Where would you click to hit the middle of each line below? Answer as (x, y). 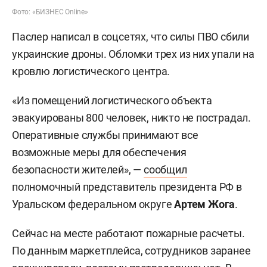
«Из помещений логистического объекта (112, 100)
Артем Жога (205, 204)
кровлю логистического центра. (91, 71)
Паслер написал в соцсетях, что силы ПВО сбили (131, 37)
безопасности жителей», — (78, 170)
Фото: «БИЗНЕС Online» (50, 12)
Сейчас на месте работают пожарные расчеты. (128, 233)
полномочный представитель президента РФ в (127, 187)
